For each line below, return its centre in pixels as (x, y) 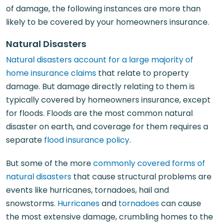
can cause (180, 203)
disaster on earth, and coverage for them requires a (107, 127)
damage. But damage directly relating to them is (100, 86)
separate (25, 140)
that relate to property (142, 73)
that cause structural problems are (141, 177)
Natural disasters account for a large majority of (100, 60)
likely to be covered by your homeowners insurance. (108, 22)
